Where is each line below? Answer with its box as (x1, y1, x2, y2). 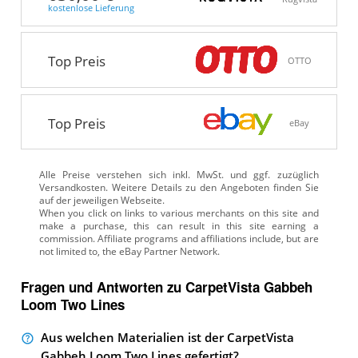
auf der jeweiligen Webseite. (38, 193, 165, 206)
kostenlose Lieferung (47, 2, 134, 14)
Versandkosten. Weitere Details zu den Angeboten (38, 181, 270, 193)
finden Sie (269, 181, 319, 193)
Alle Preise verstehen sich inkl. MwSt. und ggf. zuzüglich (38, 168, 319, 181)
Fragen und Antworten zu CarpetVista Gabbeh (20, 276, 312, 296)
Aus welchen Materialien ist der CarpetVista (40, 330, 294, 346)
